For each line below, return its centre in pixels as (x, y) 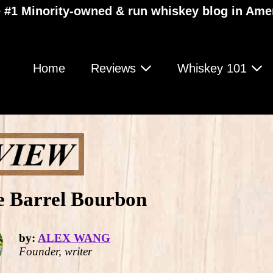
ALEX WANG (74, 238)
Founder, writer (56, 251)
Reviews (115, 68)
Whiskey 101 (214, 68)
